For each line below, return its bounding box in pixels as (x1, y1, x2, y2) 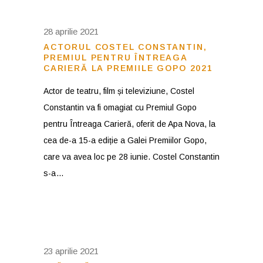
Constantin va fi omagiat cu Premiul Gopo (43, 103, 197, 112)
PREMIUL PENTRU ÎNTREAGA (43, 53, 187, 62)
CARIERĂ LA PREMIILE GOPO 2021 (43, 63, 213, 73)
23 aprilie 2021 (43, 246, 99, 256)
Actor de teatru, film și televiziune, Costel (43, 86, 194, 96)
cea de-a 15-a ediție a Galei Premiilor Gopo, (43, 136, 207, 145)
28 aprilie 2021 (43, 26, 99, 36)
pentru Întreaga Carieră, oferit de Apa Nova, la (43, 119, 215, 129)
